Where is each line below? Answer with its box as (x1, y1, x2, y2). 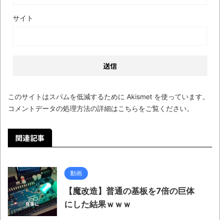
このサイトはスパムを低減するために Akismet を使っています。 (8, 92, 209, 101)
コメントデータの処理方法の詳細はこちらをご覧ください (8, 104, 187, 112)
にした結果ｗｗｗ (64, 199, 131, 209)
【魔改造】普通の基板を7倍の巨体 (64, 186, 194, 196)
